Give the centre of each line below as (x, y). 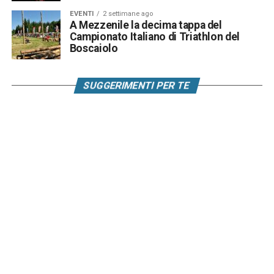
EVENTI (81, 13)
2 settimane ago (128, 13)
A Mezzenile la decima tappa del (146, 25)
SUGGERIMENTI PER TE (137, 85)
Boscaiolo (94, 48)
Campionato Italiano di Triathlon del (154, 36)
